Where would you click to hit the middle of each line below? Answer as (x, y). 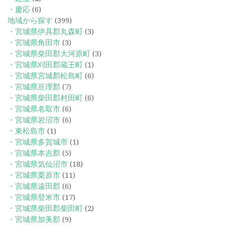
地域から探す (30, 21)
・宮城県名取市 (34, 109)
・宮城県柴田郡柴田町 (45, 209)
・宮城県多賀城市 (38, 142)
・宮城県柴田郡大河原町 (49, 54)
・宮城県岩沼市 (34, 120)
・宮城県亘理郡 (34, 87)
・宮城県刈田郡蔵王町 (45, 65)
